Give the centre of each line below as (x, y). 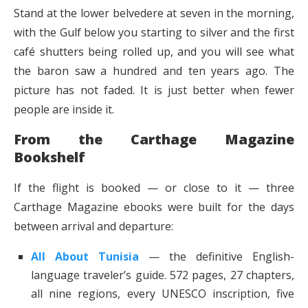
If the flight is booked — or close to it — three (154, 188)
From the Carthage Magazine (154, 140)
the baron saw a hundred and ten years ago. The (154, 71)
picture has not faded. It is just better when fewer (154, 90)
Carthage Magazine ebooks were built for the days (154, 207)
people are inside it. (64, 110)
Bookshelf (49, 157)
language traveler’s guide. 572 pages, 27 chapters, (163, 275)
